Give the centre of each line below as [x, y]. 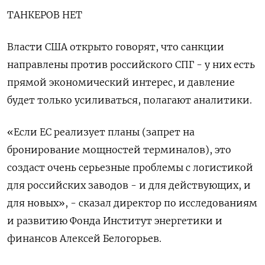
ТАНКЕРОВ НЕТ [45, 15]
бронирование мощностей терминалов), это [119, 150]
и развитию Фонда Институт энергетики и [115, 221]
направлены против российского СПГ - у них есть [131, 64]
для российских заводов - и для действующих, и [129, 185]
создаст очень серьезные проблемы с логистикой [130, 167]
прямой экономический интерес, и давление [121, 82]
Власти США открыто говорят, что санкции [116, 47]
